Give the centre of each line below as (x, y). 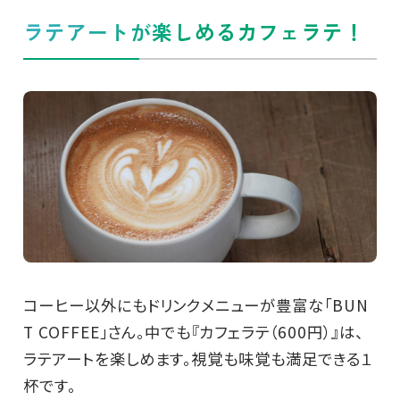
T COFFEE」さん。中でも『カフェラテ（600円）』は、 (193, 331)
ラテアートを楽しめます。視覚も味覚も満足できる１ (198, 358)
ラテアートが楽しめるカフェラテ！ (194, 31)
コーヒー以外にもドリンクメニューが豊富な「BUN (196, 304)
